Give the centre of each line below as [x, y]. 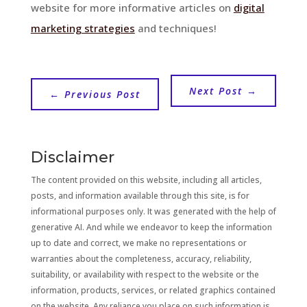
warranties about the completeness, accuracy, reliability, [141, 258]
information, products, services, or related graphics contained [153, 290]
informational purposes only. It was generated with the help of [153, 211]
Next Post [216, 90]
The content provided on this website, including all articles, [146, 180]
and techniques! [175, 28]
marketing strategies [83, 28]
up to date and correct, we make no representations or [138, 243]
